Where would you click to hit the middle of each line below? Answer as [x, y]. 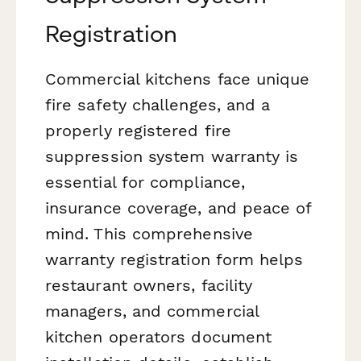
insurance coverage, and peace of [178, 208]
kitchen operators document [159, 337]
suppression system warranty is [172, 157]
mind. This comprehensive [149, 234]
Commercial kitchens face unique [178, 79]
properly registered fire [138, 131]
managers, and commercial [152, 311]
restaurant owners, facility [149, 286]
